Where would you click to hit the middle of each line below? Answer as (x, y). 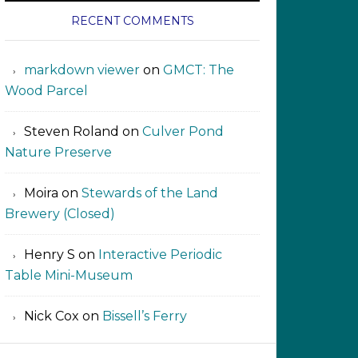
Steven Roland (72, 132)
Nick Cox (52, 316)
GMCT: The (199, 70)
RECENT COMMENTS (132, 21)
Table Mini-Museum (69, 276)
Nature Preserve (58, 153)
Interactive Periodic (160, 255)
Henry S (50, 255)
